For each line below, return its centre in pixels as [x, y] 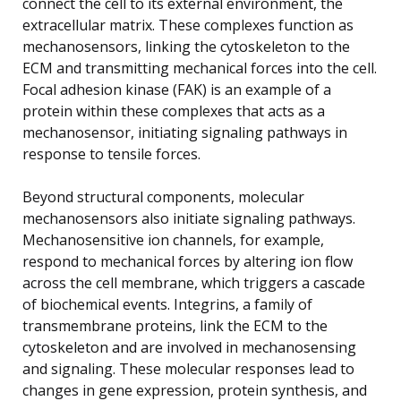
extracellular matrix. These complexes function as [188, 25]
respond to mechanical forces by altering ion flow [188, 261]
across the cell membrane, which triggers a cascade [194, 282]
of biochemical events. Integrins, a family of [167, 304]
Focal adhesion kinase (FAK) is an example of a [177, 89]
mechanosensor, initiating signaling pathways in [185, 132]
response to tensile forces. [111, 154]
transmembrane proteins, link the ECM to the [175, 325]
